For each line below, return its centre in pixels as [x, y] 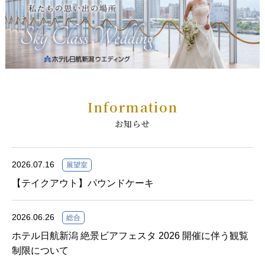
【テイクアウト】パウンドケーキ [83, 183]
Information [132, 107]
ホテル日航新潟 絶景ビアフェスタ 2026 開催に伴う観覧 [130, 236]
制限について [40, 251]
